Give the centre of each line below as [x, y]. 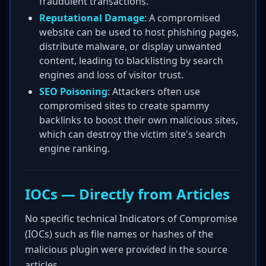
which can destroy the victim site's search [132, 134]
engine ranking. [75, 148]
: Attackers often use [154, 91]
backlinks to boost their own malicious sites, [139, 120]
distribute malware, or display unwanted [130, 46]
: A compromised [182, 18]
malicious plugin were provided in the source [126, 249]
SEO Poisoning [73, 91]
